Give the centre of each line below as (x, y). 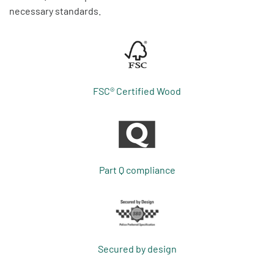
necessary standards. (55, 11)
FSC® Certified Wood (137, 91)
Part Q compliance (137, 169)
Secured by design (137, 248)
